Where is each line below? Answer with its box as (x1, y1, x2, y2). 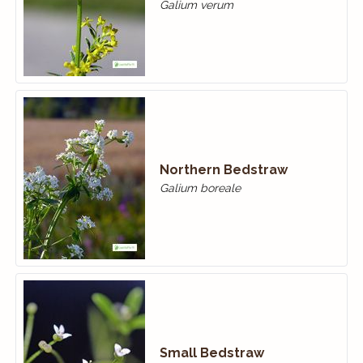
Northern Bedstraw (159, 161, 288, 177)
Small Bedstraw (159, 344, 264, 361)
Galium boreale (159, 181, 241, 194)
